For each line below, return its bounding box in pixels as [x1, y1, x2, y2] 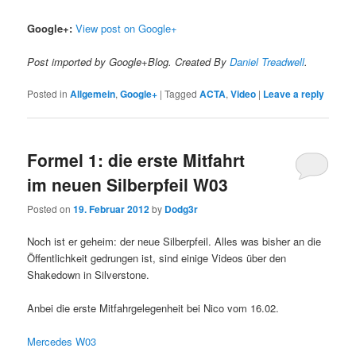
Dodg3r [164, 201, 199, 216]
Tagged [164, 87, 198, 101]
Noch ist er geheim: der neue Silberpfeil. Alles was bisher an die [27, 234, 322, 249]
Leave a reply [263, 87, 325, 102]
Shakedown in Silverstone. [27, 267, 150, 282]
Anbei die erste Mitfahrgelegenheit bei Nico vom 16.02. [27, 300, 280, 316]
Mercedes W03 [27, 334, 97, 350]
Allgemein [70, 87, 116, 102]
